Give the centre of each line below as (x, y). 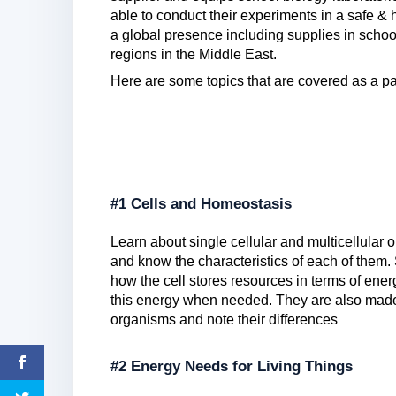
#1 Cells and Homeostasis (201, 203)
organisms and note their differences (224, 320)
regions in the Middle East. (194, 54)
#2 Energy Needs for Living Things (232, 367)
